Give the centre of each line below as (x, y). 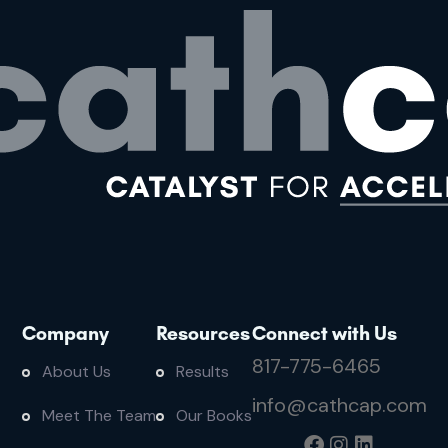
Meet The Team (98, 416)
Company (65, 333)
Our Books (213, 416)
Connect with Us (324, 333)
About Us (76, 372)
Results (202, 372)
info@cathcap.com (339, 405)
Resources (202, 333)
